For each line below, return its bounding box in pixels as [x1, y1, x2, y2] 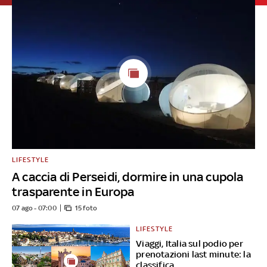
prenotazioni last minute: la [136, 249, 251, 260]
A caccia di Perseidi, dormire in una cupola [12, 169, 244, 185]
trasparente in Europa [12, 184, 135, 200]
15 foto [74, 204, 98, 213]
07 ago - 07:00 [12, 204, 57, 213]
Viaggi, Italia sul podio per [136, 238, 243, 249]
